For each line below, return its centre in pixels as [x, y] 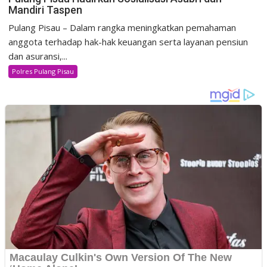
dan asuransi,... [38, 56]
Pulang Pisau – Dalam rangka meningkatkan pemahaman [122, 27]
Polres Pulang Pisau [43, 71]
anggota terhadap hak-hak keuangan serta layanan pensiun [128, 41]
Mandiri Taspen [46, 10]
